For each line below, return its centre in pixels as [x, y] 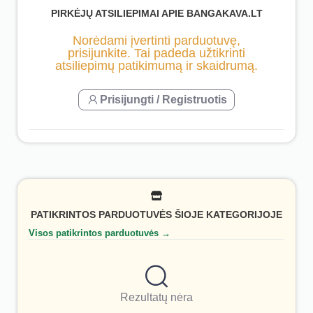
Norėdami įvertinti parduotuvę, [156, 40]
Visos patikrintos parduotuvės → [100, 233]
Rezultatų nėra [156, 297]
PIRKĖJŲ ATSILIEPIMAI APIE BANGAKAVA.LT [156, 14]
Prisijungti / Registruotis [163, 99]
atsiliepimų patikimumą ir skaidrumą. [156, 65]
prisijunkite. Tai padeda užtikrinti [156, 53]
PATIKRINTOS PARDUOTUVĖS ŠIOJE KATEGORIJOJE [156, 215]
